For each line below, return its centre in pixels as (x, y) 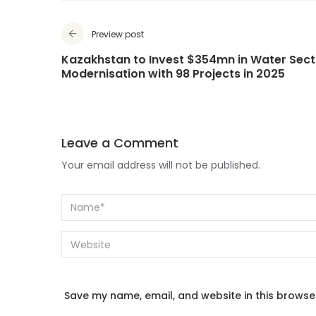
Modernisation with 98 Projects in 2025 (173, 74)
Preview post (118, 34)
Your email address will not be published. (161, 165)
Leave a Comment (120, 143)
